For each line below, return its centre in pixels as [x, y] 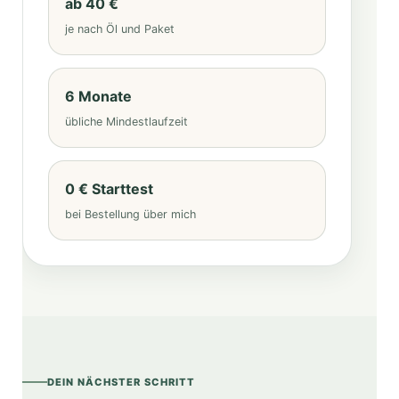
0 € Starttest [109, 189]
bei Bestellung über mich [130, 215]
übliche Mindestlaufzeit [126, 122]
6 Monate [98, 97]
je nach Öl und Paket [120, 29]
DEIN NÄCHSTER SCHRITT [122, 382]
